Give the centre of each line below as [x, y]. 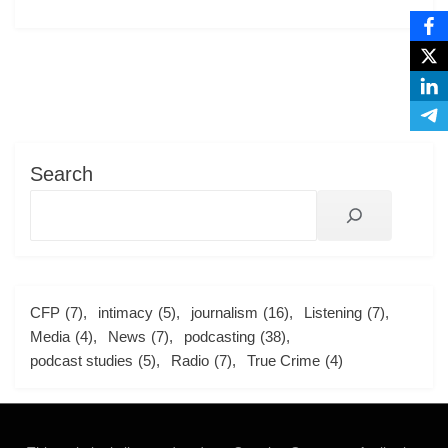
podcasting [219, 336]
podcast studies [81, 360]
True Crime [283, 360]
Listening [333, 312]
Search [61, 173]
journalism [224, 312]
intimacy [125, 312]
